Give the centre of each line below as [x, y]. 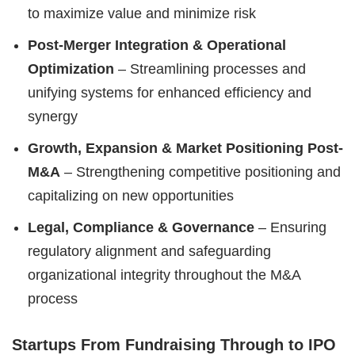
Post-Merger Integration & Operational [157, 45]
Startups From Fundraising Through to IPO [174, 345]
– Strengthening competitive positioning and [200, 172]
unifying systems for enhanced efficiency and [170, 93]
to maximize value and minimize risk [142, 13]
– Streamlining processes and [210, 69]
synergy [53, 116]
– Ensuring [290, 227]
